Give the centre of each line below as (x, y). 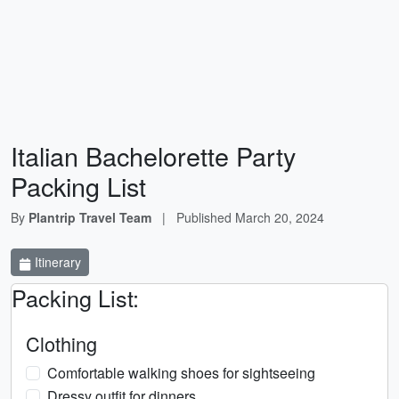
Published (206, 217)
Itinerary (56, 262)
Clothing (61, 343)
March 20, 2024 (280, 217)
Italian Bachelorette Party (153, 155)
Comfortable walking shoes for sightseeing (181, 373)
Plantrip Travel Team (90, 217)
